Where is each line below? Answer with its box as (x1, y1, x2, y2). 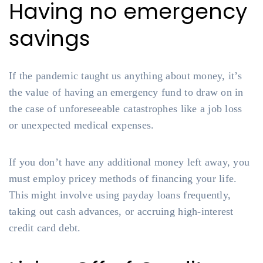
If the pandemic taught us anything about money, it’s (9, 70, 242, 82)
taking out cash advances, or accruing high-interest (9, 205, 234, 217)
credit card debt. (9, 222, 81, 234)
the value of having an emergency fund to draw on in (9, 86, 244, 98)
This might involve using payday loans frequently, (9, 189, 231, 201)
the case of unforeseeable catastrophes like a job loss (9, 103, 242, 114)
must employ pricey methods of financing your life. (9, 173, 237, 184)
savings (9, 23, 90, 53)
